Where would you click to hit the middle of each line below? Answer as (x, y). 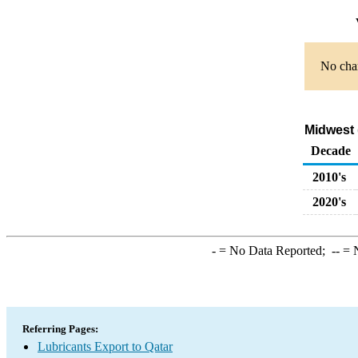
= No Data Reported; (273, 251)
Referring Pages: (60, 329)
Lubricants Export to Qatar (105, 346)
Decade (331, 151)
